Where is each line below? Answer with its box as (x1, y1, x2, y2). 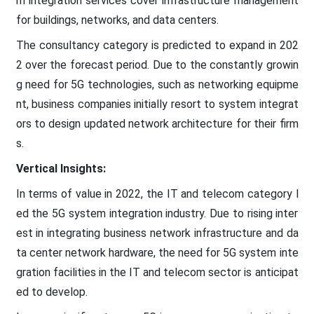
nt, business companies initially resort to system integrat (15, 97, 299, 111)
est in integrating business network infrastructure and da (15, 226, 299, 240)
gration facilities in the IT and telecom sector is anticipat (15, 265, 299, 279)
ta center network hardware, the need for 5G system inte (15, 245, 299, 259)
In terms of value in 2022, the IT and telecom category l (15, 186, 299, 200)
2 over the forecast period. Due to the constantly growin (15, 57, 299, 71)
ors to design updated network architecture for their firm (15, 116, 299, 130)
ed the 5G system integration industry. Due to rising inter (15, 206, 299, 220)
